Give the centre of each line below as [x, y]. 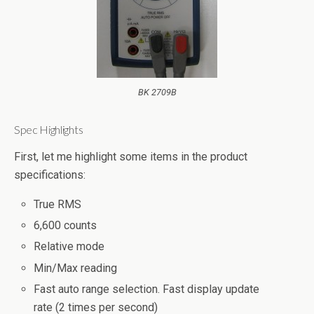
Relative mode [69, 247]
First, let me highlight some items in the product [131, 157]
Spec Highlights [49, 129]
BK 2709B [157, 92]
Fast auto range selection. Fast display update [147, 289]
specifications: [50, 175]
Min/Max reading [76, 268]
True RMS [58, 204]
